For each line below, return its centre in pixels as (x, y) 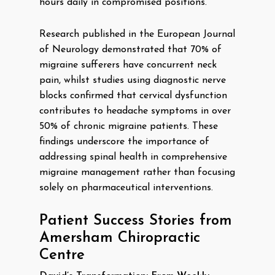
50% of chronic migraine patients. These (129, 126)
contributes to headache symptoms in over (135, 111)
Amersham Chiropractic (120, 238)
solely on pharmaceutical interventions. (126, 188)
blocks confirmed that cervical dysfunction (133, 96)
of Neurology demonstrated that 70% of (130, 50)
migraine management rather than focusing (137, 172)
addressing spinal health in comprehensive (133, 157)
